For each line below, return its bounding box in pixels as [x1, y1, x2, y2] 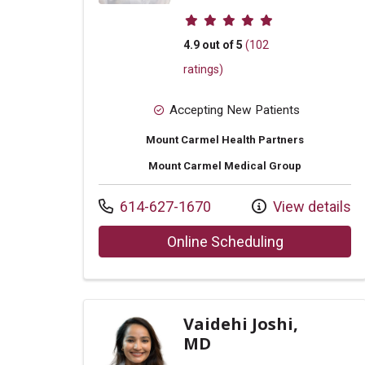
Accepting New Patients [169, 102, 300, 117]
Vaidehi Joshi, [183, 312, 298, 335]
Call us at [98, 196, 156, 214]
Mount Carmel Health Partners [146, 133, 304, 146]
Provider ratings [182, 6, 302, 25]
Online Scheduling [166, 232, 284, 250]
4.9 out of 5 [183, 38, 243, 51]
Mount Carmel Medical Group [148, 159, 301, 172]
